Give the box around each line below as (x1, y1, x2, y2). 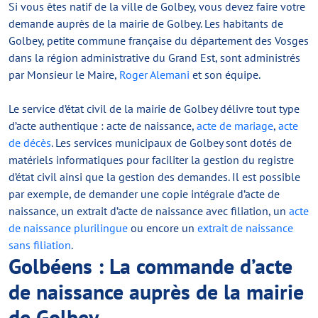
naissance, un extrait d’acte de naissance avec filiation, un (9, 204, 289, 218)
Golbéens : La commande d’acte (9, 252, 292, 280)
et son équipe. (190, 67, 261, 82)
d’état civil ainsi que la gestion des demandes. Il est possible (9, 170, 300, 184)
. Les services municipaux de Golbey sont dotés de (51, 136, 292, 150)
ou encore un (128, 221, 197, 235)
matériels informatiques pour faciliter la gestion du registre (9, 153, 294, 167)
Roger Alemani (119, 67, 190, 82)
